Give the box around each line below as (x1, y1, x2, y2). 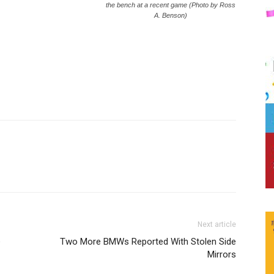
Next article (198, 220, 236, 229)
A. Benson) (154, 12, 188, 20)
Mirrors (207, 249, 236, 261)
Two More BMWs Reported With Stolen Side (60, 236, 236, 248)
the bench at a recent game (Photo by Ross (106, 1, 236, 9)
